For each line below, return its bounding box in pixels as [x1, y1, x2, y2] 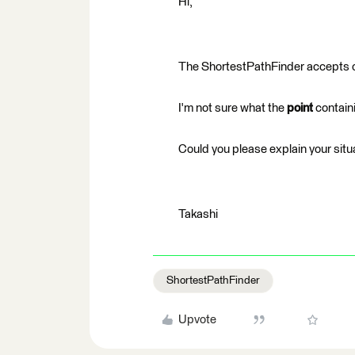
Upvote [177, 314, 216, 326]
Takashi [178, 208, 218, 220]
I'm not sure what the [178, 102, 287, 114]
